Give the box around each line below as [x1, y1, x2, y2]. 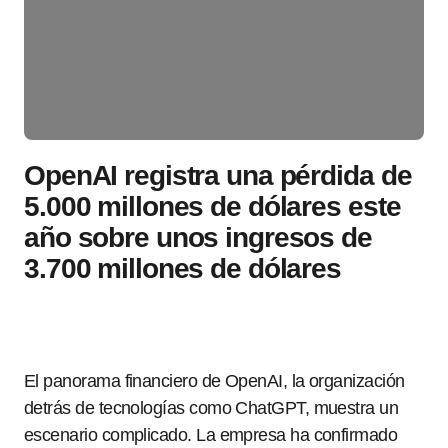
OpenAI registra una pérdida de [24, 160, 412, 191]
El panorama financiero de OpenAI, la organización [24, 371, 405, 391]
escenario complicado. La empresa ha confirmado [24, 425, 398, 445]
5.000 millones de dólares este [24, 191, 401, 222]
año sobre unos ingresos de [24, 222, 372, 253]
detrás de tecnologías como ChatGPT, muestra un [24, 398, 399, 418]
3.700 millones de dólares [24, 253, 342, 284]
